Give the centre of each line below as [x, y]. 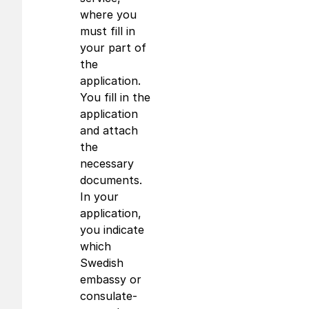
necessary [107, 163]
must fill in [108, 31]
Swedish [102, 263]
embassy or [111, 279]
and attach [109, 130]
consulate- [109, 296]
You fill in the [115, 97]
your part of [113, 48]
